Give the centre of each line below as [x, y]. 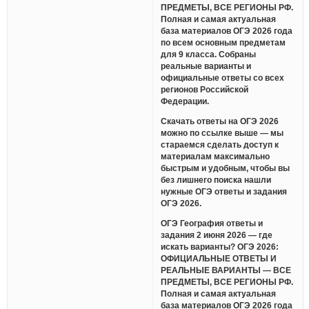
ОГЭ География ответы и [212, 223]
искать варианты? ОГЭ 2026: [220, 246]
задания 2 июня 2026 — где [217, 235]
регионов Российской [205, 90]
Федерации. [185, 101]
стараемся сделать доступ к [220, 145]
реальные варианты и [206, 66]
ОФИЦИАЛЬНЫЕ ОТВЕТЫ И [219, 258]
